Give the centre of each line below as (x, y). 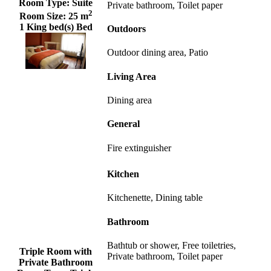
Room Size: (44, 16)
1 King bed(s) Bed (56, 27)
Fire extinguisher (139, 148)
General (123, 124)
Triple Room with (56, 251)
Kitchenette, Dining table (155, 198)
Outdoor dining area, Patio (158, 53)
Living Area (132, 76)
